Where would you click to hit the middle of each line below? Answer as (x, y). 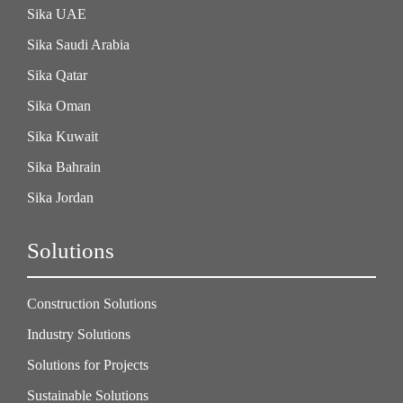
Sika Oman (59, 106)
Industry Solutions (79, 334)
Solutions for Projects (88, 365)
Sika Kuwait (63, 136)
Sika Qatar (57, 75)
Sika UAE (57, 14)
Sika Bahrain (64, 167)
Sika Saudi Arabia (78, 45)
